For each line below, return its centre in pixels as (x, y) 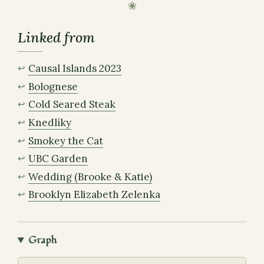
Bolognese (53, 86)
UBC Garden (58, 159)
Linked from (56, 38)
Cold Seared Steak (72, 105)
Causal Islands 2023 (75, 68)
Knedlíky (50, 122)
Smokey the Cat (66, 141)
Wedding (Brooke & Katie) (90, 176)
